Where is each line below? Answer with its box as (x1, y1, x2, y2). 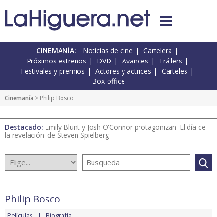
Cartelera (143, 46, 172, 56)
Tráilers (158, 56, 182, 66)
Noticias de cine (83, 46, 133, 56)
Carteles (162, 66, 187, 76)
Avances (122, 56, 148, 66)
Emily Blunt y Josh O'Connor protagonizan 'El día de (45, 123, 206, 132)
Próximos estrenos (26, 56, 86, 66)
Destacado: (5, 123, 45, 132)
